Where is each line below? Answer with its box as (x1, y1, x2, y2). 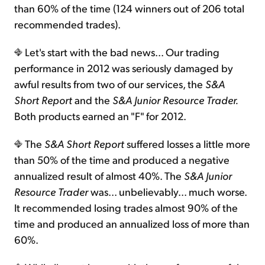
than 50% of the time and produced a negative (14, 153, 230, 167)
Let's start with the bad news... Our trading (22, 45, 219, 59)
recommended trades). (14, 17, 121, 31)
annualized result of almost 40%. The (14, 169, 184, 183)
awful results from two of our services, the (14, 77, 205, 91)
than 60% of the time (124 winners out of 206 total (14, 1, 244, 15)
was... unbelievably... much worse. (91, 185, 247, 199)
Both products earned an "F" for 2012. (14, 109, 186, 123)
